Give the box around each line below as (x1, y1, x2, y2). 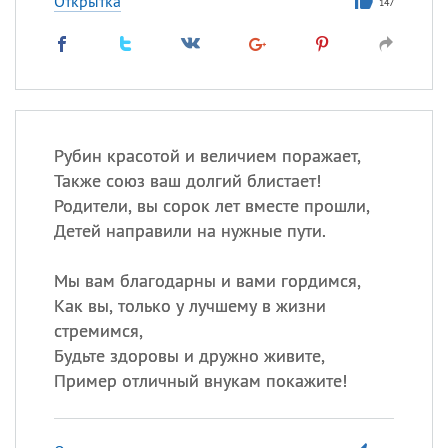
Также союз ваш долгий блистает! (53, 169, 321, 192)
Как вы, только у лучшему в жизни (53, 294, 326, 317)
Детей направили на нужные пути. (53, 219, 326, 242)
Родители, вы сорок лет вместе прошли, (53, 194, 370, 217)
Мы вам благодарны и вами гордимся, (53, 269, 361, 292)
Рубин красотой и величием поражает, (53, 144, 361, 167)
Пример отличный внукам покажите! (53, 369, 347, 392)
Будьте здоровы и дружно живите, (53, 344, 325, 367)
